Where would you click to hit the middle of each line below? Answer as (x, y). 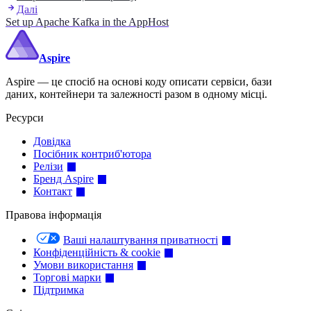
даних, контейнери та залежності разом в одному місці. (136, 94)
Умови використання (83, 264)
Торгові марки (67, 277)
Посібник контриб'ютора (92, 153)
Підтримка (59, 289)
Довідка (52, 141)
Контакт (53, 191)
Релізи (48, 166)
